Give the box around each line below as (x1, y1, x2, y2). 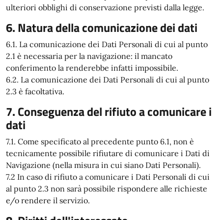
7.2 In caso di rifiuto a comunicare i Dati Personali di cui (6, 172, 210, 182)
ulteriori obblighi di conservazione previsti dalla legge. (6, 2, 204, 12)
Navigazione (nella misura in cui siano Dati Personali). (6, 160, 201, 170)
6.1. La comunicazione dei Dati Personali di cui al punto (6, 39, 208, 49)
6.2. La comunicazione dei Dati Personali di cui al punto (6, 75, 209, 84)
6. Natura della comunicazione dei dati (6, 19, 197, 36)
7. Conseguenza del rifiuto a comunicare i (6, 103, 212, 120)
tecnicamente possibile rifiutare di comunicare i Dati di (6, 148, 210, 158)
